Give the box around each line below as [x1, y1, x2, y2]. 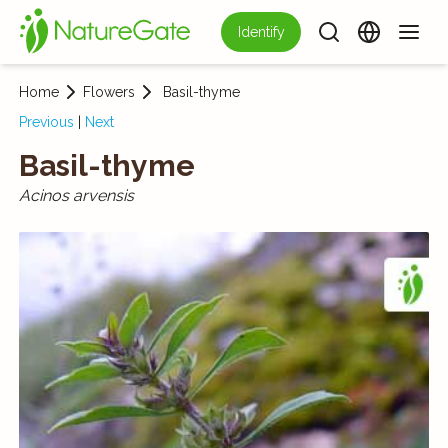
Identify [237, 24, 285, 40]
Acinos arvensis [18, 186, 134, 205]
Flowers [82, 84, 135, 100]
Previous [18, 114, 74, 130]
